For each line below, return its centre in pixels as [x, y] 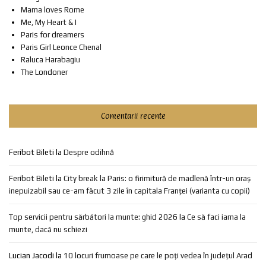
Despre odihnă [89, 152]
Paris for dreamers [53, 34]
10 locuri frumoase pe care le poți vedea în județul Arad [158, 255]
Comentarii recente [133, 115]
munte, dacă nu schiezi [48, 229]
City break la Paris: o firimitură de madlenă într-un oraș [157, 178]
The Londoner [44, 72]
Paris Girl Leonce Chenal [61, 47]
